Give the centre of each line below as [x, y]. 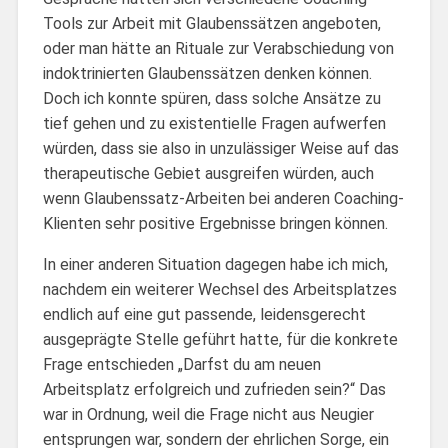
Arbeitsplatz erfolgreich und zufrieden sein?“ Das [214, 389]
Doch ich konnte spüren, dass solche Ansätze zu [211, 98]
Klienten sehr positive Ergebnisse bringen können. [215, 223]
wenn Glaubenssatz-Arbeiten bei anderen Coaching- [223, 198]
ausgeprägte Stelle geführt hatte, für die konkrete [220, 339]
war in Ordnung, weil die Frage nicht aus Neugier [208, 414]
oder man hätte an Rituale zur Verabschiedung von [218, 48]
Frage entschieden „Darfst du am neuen [181, 364]
